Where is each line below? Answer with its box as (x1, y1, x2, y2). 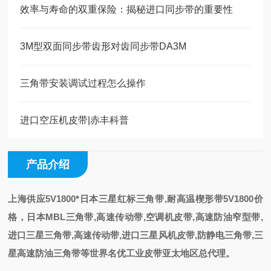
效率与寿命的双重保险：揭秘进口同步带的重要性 (20, 4, 233, 15)
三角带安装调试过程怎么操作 (20, 78, 146, 88)
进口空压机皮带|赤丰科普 (20, 115, 129, 125)
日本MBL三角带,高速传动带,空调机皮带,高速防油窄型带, (27, 212, 263, 222)
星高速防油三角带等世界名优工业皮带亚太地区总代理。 (8, 248, 235, 258)
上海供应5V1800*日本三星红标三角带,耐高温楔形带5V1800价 (8, 194, 263, 204)
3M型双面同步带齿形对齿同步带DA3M (20, 41, 187, 51)
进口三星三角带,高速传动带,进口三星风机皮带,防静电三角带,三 (8, 230, 263, 240)
